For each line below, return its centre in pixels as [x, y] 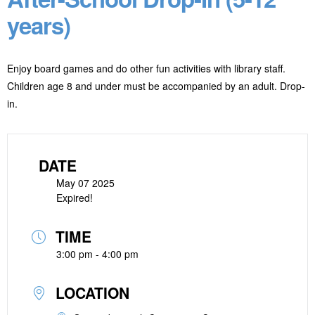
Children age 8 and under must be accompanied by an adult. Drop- [156, 86]
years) [39, 25]
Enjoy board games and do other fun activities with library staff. [146, 68]
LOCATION [92, 292]
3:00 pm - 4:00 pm [97, 254]
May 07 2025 [85, 183]
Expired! [75, 198]
